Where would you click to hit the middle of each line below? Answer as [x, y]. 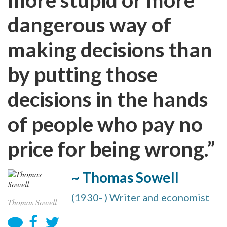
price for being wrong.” [111, 149]
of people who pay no [105, 124]
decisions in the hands [108, 99]
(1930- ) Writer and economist [140, 197]
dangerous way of [89, 25]
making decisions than [110, 49]
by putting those [83, 74]
